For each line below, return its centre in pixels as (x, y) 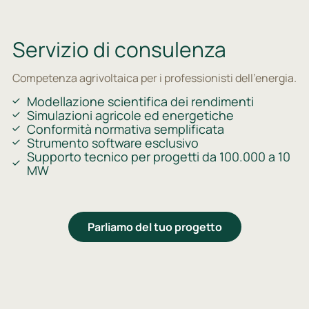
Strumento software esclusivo (112, 142)
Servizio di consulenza (119, 49)
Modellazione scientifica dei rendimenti (140, 101)
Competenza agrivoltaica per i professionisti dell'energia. (154, 78)
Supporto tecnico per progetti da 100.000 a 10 (158, 156)
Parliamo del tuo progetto (154, 227)
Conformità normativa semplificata (125, 129)
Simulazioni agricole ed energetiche (130, 115)
